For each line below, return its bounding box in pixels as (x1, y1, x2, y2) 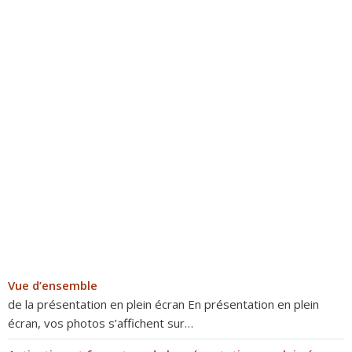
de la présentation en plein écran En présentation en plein (8, 296, 319, 312)
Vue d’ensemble (8, 277, 97, 293)
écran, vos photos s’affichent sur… (8, 315, 193, 331)
